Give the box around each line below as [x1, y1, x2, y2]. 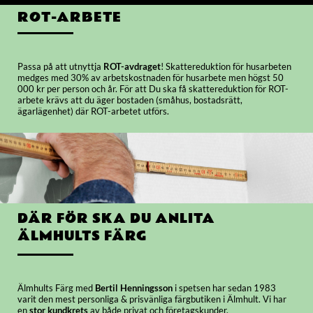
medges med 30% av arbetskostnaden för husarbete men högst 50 [17, 72, 284, 84]
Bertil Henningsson [95, 282, 173, 294]
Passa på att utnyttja [17, 61, 101, 73]
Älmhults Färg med [17, 282, 95, 294]
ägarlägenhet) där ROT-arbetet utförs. [17, 105, 169, 117]
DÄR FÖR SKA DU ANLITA [17, 209, 215, 229]
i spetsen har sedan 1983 [173, 282, 276, 294]
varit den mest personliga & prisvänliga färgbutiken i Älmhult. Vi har [17, 293, 286, 305]
